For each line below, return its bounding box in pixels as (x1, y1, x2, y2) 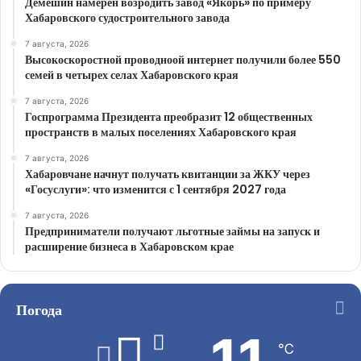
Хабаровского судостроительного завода (25, 9, 230, 26)
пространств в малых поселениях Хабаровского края (25, 123, 297, 140)
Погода (16, 299, 62, 320)
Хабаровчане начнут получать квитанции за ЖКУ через (25, 165, 310, 182)
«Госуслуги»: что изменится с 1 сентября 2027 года (25, 180, 286, 197)
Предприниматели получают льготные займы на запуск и (25, 222, 320, 239)
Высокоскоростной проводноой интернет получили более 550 (25, 51, 341, 68)
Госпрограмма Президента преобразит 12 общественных (25, 108, 313, 125)
